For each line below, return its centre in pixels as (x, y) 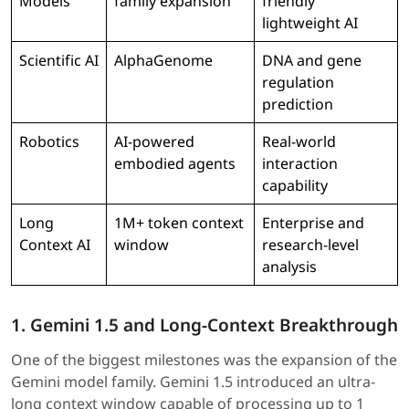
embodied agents (175, 164)
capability (295, 186)
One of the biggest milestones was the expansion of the (204, 360)
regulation (298, 83)
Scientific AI (59, 61)
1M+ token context (179, 223)
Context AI (55, 245)
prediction (298, 105)
